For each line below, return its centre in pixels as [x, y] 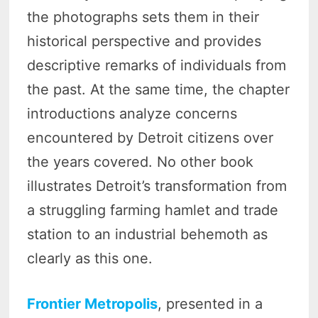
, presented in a [210, 304]
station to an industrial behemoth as [148, 235]
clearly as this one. [90, 259]
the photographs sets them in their [143, 17]
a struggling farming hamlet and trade [153, 210]
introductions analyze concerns [132, 114]
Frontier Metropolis [93, 304]
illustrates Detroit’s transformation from [157, 186]
